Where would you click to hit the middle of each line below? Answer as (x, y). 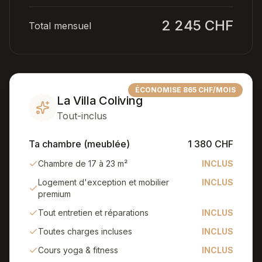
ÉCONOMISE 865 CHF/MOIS (185, 90)
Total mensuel (60, 26)
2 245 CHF (197, 25)
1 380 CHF (211, 144)
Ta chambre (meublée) (79, 144)
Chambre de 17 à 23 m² (83, 163)
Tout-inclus (82, 116)
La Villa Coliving (100, 101)
